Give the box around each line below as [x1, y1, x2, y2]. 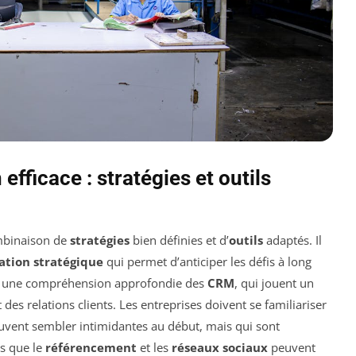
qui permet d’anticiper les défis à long [103, 253, 311, 270]
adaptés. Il [263, 232, 322, 249]
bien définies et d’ [130, 232, 229, 249]
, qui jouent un [234, 275, 314, 292]
